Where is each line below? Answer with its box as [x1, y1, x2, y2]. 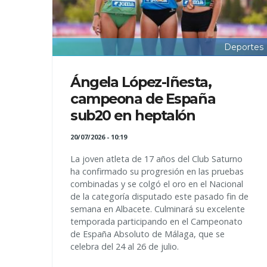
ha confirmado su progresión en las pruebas [70, 166, 244, 177]
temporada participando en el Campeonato [70, 216, 243, 227]
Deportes [224, 42, 263, 53]
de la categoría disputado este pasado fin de [70, 191, 249, 202]
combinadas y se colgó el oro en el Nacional [70, 178, 243, 190]
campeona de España [70, 90, 216, 107]
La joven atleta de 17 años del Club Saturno [70, 153, 243, 164]
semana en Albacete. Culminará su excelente [70, 203, 245, 215]
